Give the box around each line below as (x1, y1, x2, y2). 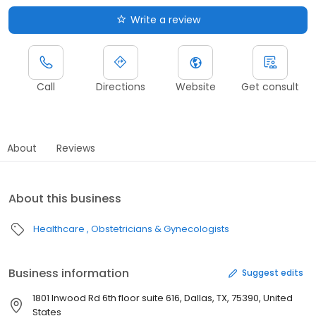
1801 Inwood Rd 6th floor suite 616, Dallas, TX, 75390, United (32, 291, 293, 305)
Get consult (241, 79, 299, 94)
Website (175, 79, 216, 94)
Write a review (130, 12, 200, 27)
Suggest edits (242, 267, 303, 279)
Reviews (56, 140, 95, 155)
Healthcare (33, 221, 85, 236)
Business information (8, 265, 129, 281)
